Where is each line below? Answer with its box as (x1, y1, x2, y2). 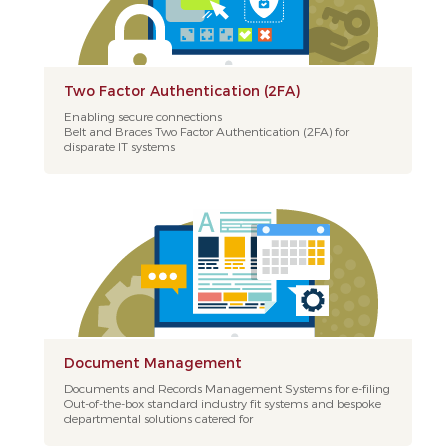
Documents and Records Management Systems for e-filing (63, 381, 390, 395)
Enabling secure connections (63, 109, 222, 123)
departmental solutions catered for (63, 411, 253, 425)
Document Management (63, 354, 242, 371)
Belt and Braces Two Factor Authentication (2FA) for (63, 124, 349, 138)
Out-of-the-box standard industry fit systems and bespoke (63, 396, 381, 410)
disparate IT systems (63, 139, 175, 153)
